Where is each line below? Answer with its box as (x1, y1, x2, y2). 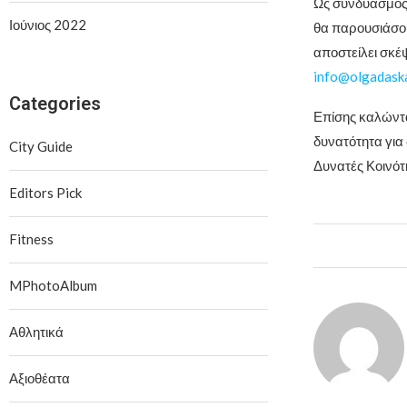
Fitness (9, 230, 54, 247)
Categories (9, 92, 101, 114)
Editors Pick (9, 184, 82, 201)
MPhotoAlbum (9, 276, 97, 293)
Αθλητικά (9, 323, 64, 340)
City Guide (9, 137, 73, 154)
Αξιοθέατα (9, 369, 70, 386)
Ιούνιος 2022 (9, 15, 86, 33)
